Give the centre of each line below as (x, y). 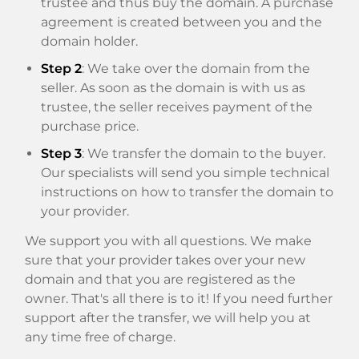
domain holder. (89, 41)
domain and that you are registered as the (160, 279)
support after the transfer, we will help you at (168, 317)
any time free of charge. (100, 337)
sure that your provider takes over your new (165, 260)
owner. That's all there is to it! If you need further (179, 298)
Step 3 (61, 153)
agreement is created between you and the (182, 22)
